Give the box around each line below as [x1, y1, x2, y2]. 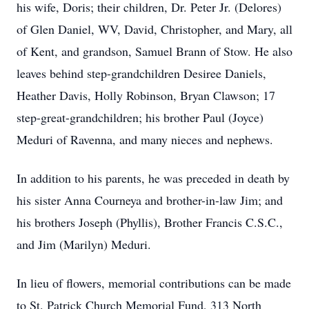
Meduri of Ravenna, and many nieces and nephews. [17, 131, 273, 148]
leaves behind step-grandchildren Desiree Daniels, [17, 65, 266, 81]
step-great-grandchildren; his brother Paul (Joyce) [17, 109, 263, 126]
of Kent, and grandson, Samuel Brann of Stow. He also [17, 43, 292, 59]
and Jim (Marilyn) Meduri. [17, 236, 151, 252]
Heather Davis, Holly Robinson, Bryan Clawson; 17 [17, 87, 275, 103]
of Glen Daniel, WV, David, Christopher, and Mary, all [17, 21, 292, 37]
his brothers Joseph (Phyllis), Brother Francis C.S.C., [17, 214, 283, 230]
